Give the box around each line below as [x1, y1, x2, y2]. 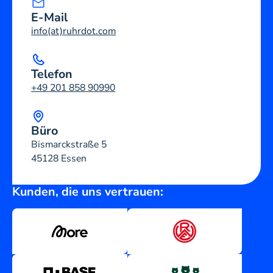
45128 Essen [31, 151, 87, 165]
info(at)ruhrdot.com [31, 24, 116, 38]
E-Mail [31, 9, 68, 26]
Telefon [31, 65, 73, 82]
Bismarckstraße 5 [31, 137, 107, 151]
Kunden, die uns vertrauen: [12, 183, 163, 200]
